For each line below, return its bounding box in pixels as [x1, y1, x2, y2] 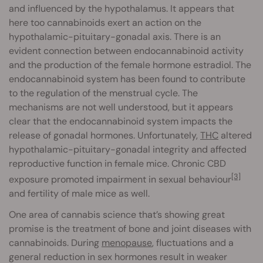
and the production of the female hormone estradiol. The [9, 58, 251, 71]
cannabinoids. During [9, 236, 102, 249]
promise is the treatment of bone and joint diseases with [9, 222, 251, 235]
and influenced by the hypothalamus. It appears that [9, 2, 234, 15]
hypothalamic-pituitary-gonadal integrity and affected [9, 143, 247, 156]
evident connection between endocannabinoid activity [9, 44, 244, 57]
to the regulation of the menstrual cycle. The [9, 86, 198, 99]
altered [218, 129, 252, 141]
